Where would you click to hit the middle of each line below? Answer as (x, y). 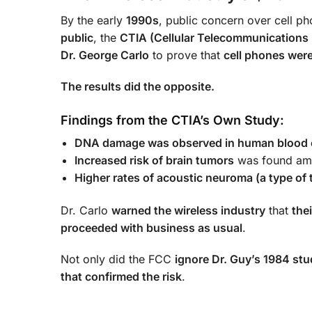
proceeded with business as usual (151, 228)
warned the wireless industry (188, 211)
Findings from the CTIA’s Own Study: (172, 120)
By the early (93, 21)
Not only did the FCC (118, 259)
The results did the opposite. (138, 86)
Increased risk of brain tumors (154, 160)
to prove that (186, 55)
